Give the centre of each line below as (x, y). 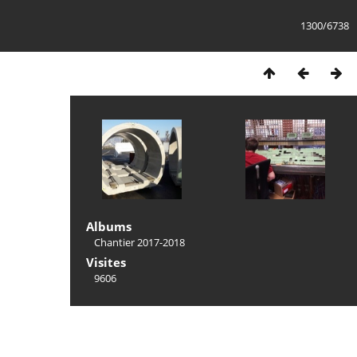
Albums (109, 226)
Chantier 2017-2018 (139, 242)
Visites (106, 262)
